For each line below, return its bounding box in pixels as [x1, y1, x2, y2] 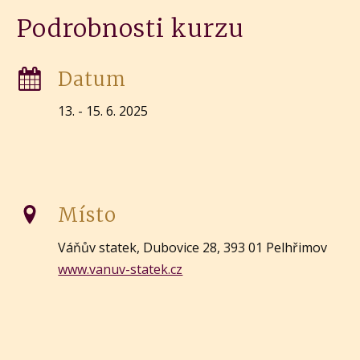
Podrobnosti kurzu [16, 13, 244, 43]
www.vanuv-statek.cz [58, 260, 183, 278]
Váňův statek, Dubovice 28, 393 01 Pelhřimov [58, 238, 328, 256]
